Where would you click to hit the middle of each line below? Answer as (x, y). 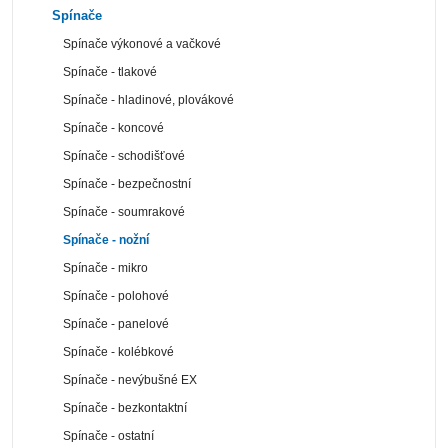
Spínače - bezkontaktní (125, 407)
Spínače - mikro (106, 267)
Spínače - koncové (114, 127)
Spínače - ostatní (109, 435)
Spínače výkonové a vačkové (142, 43)
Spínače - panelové (116, 323)
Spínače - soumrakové (124, 211)
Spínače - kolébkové (119, 351)
